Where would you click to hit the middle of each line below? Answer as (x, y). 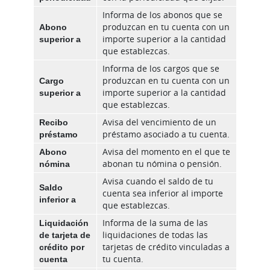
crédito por (62, 247)
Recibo (54, 122)
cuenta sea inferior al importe (163, 193)
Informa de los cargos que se (161, 69)
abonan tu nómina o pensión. (162, 164)
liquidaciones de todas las (155, 235)
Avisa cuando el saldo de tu (158, 181)
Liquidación (64, 223)
